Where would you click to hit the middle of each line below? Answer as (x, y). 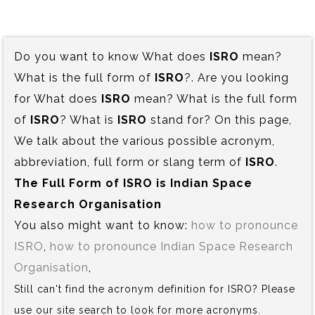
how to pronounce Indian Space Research (172, 246)
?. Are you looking (237, 77)
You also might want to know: (103, 225)
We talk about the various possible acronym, (144, 141)
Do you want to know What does (112, 56)
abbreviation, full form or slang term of (130, 162)
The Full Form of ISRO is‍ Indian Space (133, 183)
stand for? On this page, (219, 120)
